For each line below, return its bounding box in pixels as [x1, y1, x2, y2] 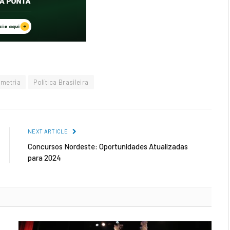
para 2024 [28, 153, 61, 163]
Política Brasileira [33, 78, 89, 87]
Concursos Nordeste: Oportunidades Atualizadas [28, 142, 188, 151]
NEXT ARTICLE [28, 128, 69, 135]
